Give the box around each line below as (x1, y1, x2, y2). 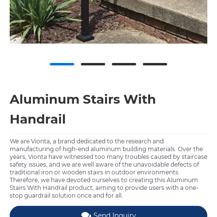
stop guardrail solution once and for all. (10, 192, 123, 200)
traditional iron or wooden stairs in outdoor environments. (10, 169, 180, 176)
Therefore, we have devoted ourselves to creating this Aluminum (10, 176, 198, 184)
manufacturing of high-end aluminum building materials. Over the (10, 145, 203, 153)
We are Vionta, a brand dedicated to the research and (10, 138, 164, 145)
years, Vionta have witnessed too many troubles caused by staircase (10, 153, 207, 161)
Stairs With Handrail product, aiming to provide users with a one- (10, 184, 199, 192)
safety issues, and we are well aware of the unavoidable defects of (10, 161, 199, 169)
